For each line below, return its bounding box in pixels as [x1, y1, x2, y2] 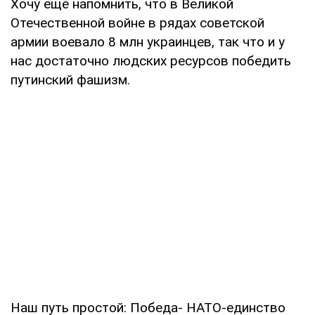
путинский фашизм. [11, 71, 130, 88]
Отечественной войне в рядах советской [11, 14, 264, 31]
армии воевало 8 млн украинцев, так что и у [11, 33, 285, 50]
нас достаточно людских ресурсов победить [11, 52, 291, 69]
